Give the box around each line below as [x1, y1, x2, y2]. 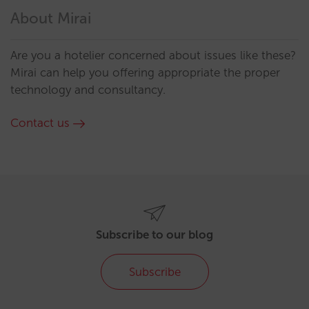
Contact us [10, 115, 70, 130]
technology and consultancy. [10, 82, 166, 97]
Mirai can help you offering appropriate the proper [10, 65, 280, 79]
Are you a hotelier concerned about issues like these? [10, 48, 296, 62]
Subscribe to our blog [96, 228, 213, 241]
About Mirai [10, 8, 91, 28]
